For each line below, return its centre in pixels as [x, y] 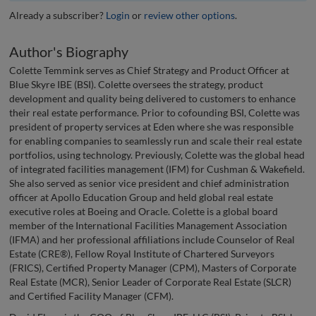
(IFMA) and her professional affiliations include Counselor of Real [152, 240]
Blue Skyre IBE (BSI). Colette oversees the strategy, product [136, 85]
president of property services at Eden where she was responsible [151, 127]
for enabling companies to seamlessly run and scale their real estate [156, 141]
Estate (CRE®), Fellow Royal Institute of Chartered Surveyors [142, 254]
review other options [189, 15]
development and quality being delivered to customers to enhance [152, 99]
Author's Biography [69, 51]
